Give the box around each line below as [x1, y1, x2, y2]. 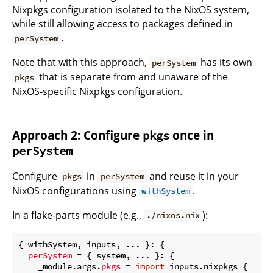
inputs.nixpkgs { [165, 260, 247, 272]
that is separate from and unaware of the [37, 70, 229, 84]
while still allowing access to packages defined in [12, 17, 233, 31]
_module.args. [18, 260, 101, 272]
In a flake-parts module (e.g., [12, 208, 144, 222]
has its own [198, 55, 253, 69]
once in [169, 127, 214, 143]
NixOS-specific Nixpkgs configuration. [12, 85, 182, 99]
